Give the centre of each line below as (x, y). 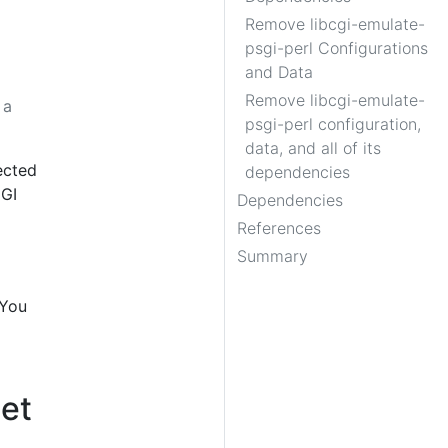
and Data (279, 72)
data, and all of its (313, 148)
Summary (272, 256)
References (279, 228)
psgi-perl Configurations (336, 48)
